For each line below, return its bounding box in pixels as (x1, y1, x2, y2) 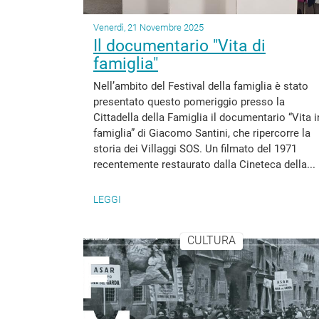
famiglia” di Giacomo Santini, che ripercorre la (93, 127, 310, 140)
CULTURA (187, 234, 236, 248)
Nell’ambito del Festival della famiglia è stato (93, 80, 308, 93)
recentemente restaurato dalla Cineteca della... (93, 158, 315, 171)
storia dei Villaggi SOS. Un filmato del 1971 (93, 142, 297, 155)
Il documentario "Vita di (93, 36, 266, 56)
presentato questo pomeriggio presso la (93, 95, 285, 108)
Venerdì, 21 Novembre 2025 (93, 22, 204, 33)
